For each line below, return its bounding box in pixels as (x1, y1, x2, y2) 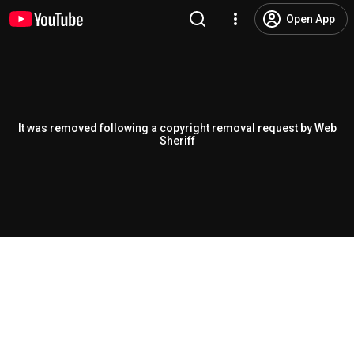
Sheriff (159, 134, 195, 147)
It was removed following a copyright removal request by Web (17, 122, 337, 134)
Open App (286, 13, 335, 25)
